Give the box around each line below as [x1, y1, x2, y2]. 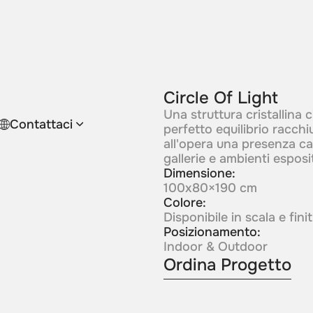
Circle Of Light [163, 87, 278, 109]
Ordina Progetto [163, 254, 291, 276]
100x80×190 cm [163, 180, 257, 196]
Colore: [163, 195, 206, 211]
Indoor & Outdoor [163, 239, 268, 255]
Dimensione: [163, 166, 235, 182]
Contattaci [9, 116, 73, 132]
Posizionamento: [163, 224, 261, 240]
